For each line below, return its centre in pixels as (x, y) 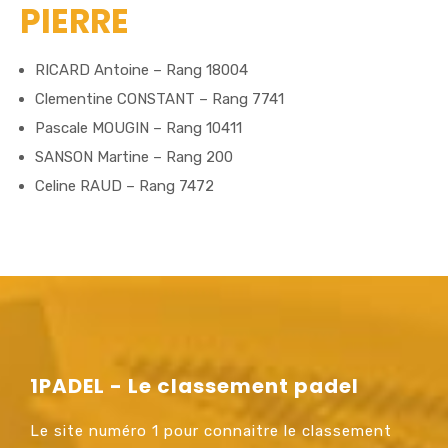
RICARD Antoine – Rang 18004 (141, 69)
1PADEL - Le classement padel (194, 385)
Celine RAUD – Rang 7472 (124, 185)
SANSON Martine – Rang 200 (134, 156)
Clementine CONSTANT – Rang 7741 (159, 98)
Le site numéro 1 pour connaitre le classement (211, 430)
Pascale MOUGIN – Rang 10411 (138, 127)
